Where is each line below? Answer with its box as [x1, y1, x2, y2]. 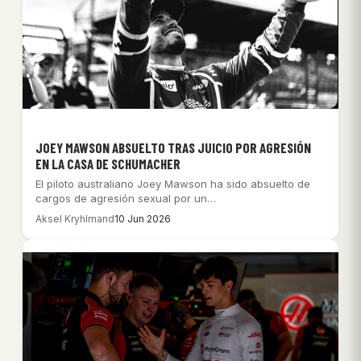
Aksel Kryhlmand [35, 213, 114, 226]
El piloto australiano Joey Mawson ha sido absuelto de [35, 177, 310, 191]
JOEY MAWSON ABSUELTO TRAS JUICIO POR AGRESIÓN [35, 139, 311, 156]
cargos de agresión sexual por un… [35, 192, 216, 205]
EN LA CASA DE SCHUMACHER [35, 156, 180, 172]
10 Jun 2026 [114, 213, 171, 226]
